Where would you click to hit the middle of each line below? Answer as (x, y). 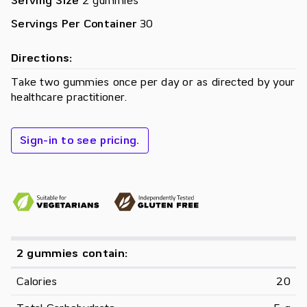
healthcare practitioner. (69, 97)
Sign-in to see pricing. (80, 140)
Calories (37, 282)
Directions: (42, 58)
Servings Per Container (74, 24)
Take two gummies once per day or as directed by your (153, 82)
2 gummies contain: (72, 254)
